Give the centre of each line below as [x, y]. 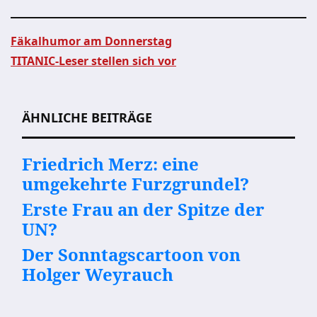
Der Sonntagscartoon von [131, 254]
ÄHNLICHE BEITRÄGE [87, 117]
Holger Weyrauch [98, 274]
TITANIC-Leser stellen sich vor [93, 61]
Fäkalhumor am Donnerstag [91, 41]
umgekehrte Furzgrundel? [136, 184]
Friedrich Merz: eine [110, 164]
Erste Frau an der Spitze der [143, 209]
